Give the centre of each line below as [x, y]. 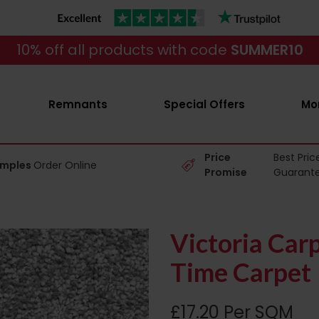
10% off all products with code [123, 50]
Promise [226, 172]
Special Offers [204, 104]
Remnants [78, 104]
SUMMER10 [267, 50]
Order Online [66, 165]
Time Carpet [241, 272]
